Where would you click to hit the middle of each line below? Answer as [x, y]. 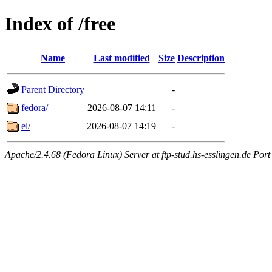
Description [201, 58]
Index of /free [60, 24]
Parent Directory [53, 89]
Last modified [121, 58]
